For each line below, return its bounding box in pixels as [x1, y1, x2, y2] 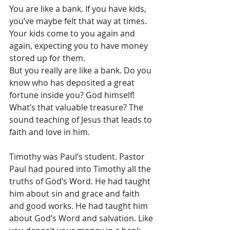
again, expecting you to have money [9, 40, 150, 51]
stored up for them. [9, 52, 85, 64]
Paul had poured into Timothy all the [9, 163, 153, 175]
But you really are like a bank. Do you [9, 65, 154, 76]
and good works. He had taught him [9, 200, 150, 212]
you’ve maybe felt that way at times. [9, 15, 149, 27]
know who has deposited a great [9, 77, 137, 88]
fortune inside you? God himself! [9, 89, 137, 101]
